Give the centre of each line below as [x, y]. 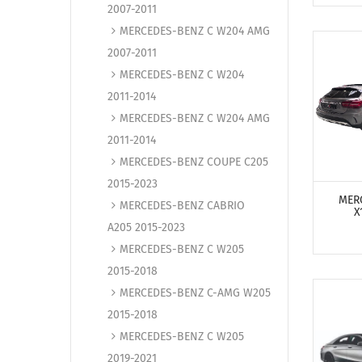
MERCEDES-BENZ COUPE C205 [194, 162]
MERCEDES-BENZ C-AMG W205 [195, 293]
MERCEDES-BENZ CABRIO [182, 206]
